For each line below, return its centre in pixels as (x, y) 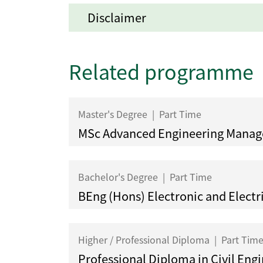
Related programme (161, 72)
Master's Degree (114, 114)
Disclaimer (117, 18)
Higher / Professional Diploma (145, 240)
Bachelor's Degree (119, 177)
